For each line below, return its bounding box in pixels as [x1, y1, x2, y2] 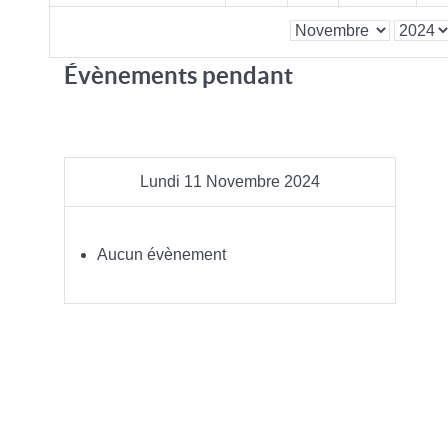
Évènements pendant [64, 61, 293, 89]
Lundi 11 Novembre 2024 [140, 172, 320, 190]
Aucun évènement [97, 245, 226, 263]
